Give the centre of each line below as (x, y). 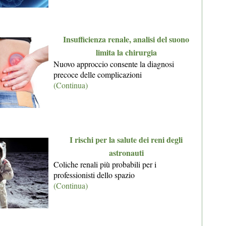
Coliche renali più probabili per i (105, 164)
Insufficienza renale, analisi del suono (126, 39)
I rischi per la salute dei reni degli (126, 139)
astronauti (126, 153)
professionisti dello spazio (94, 175)
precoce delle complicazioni (98, 74)
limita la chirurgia (126, 52)
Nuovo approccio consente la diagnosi (114, 64)
